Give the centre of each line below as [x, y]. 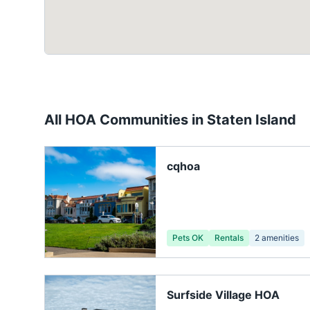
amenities [279, 238]
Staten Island [252, 120]
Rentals [229, 238]
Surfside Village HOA [223, 295]
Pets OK [188, 238]
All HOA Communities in [126, 120]
